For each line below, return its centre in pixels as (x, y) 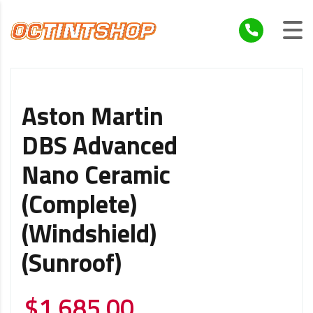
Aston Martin (93, 118)
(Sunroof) (72, 264)
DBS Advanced (100, 147)
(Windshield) (89, 235)
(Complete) (79, 206)
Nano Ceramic (96, 176)
